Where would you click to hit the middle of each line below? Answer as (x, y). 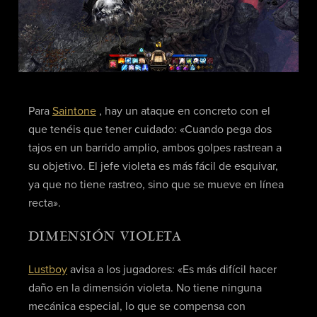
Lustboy (47, 270)
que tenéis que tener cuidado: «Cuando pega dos (150, 129)
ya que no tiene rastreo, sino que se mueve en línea (156, 184)
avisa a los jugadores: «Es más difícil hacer (172, 270)
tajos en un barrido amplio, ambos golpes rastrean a (155, 148)
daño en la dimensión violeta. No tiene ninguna (145, 288)
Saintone (74, 111)
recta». (44, 203)
